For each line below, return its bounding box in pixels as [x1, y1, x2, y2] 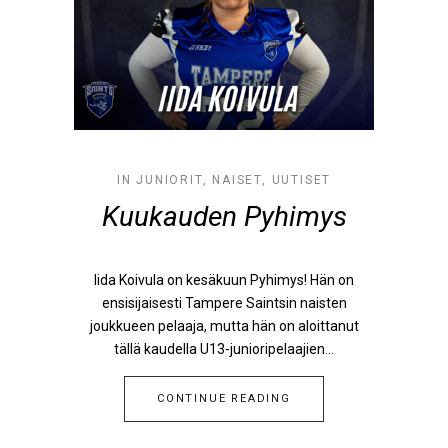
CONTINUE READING [157, 392, 291, 405]
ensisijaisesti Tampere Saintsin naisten [101, 295, 347, 311]
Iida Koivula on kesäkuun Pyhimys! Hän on [94, 272, 354, 288]
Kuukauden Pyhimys [101, 200, 347, 233]
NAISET [212, 173, 263, 187]
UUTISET [271, 173, 332, 187]
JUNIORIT [136, 173, 203, 187]
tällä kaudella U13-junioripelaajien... [114, 341, 334, 357]
